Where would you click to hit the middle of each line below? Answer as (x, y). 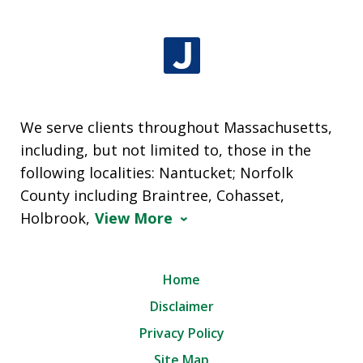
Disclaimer (181, 306)
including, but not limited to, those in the (166, 149)
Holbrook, (56, 218)
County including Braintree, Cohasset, (153, 195)
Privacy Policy (181, 333)
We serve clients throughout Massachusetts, (177, 127)
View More (134, 218)
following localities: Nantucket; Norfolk (157, 172)
